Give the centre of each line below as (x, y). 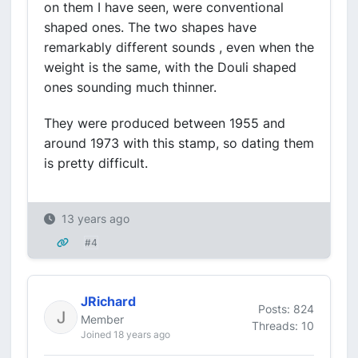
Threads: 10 (283, 325)
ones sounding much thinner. (130, 87)
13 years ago (95, 219)
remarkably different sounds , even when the (179, 47)
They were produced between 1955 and (165, 123)
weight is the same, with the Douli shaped (170, 67)
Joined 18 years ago (125, 334)
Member (102, 319)
